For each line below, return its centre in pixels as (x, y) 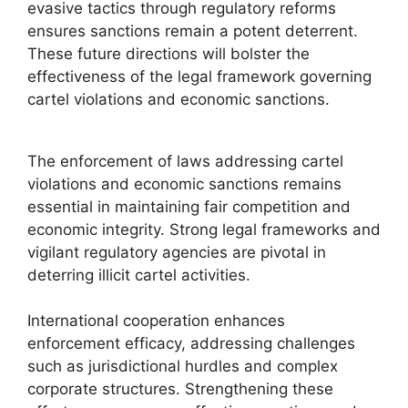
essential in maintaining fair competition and (189, 206)
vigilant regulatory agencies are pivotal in (177, 252)
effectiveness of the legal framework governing (199, 76)
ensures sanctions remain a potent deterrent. (193, 31)
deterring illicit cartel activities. (139, 275)
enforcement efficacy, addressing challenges (191, 343)
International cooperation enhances (156, 321)
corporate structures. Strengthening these (180, 389)
